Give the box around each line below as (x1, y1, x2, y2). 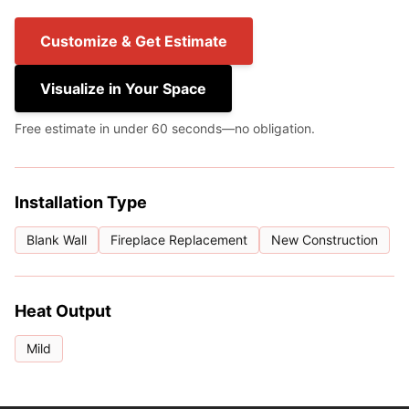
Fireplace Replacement (110, 232, 247, 247)
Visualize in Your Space (40, 79, 206, 98)
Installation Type (15, 193, 147, 212)
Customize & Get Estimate (40, 32, 227, 50)
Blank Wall (26, 232, 87, 247)
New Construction (271, 232, 378, 247)
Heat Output (15, 301, 111, 320)
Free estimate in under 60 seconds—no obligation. (15, 121, 315, 136)
